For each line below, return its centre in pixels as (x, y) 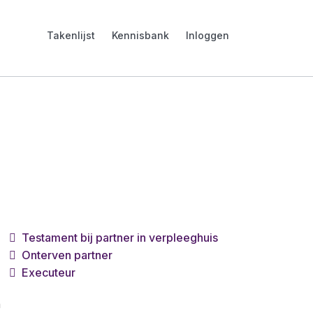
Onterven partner (67, 255)
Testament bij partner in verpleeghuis (120, 238)
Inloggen (207, 35)
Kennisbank (140, 35)
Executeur (49, 272)
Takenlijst (71, 35)
